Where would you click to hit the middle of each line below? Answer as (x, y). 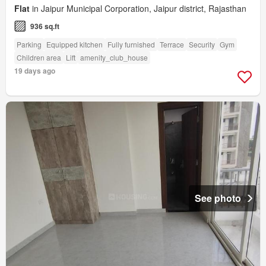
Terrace (172, 45)
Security (202, 45)
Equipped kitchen (75, 45)
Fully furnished (131, 45)
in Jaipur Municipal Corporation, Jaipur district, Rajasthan (138, 9)
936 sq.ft (45, 26)
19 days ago (35, 71)
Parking (29, 45)
